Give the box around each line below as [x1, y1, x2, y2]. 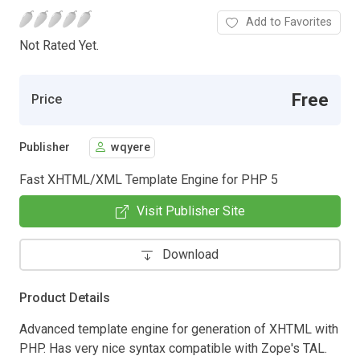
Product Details [19, 289, 110, 305]
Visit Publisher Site [136, 202, 245, 219]
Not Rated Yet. [19, 37, 99, 53]
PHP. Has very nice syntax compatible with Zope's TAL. [19, 340, 327, 356]
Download [162, 246, 219, 262]
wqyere [111, 141, 150, 155]
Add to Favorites [246, 14, 332, 29]
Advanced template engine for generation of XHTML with [19, 321, 338, 337]
